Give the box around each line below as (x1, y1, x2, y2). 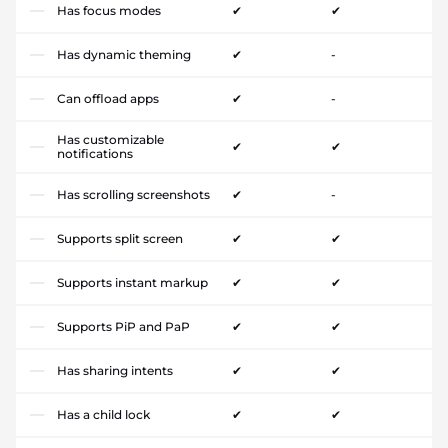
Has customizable (57, 131, 164, 147)
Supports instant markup (57, 274, 208, 290)
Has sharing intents (57, 362, 173, 378)
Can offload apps (57, 90, 159, 106)
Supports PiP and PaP (57, 318, 190, 334)
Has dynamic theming (57, 46, 191, 62)
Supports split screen (57, 230, 183, 246)
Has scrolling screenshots (57, 186, 210, 202)
